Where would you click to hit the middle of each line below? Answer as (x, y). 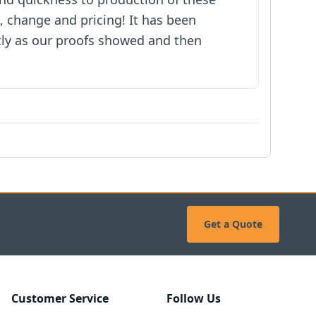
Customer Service (60, 298)
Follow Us (194, 298)
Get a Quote (233, 224)
